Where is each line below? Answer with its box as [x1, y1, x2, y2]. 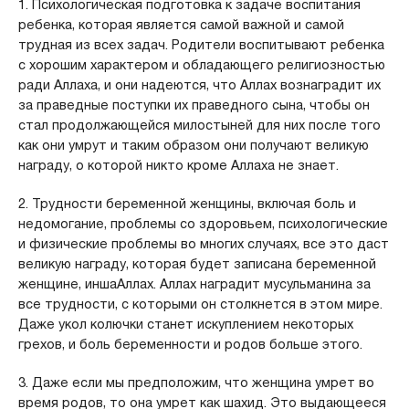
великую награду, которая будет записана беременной [17, 256, 376, 272]
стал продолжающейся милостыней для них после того [17, 117, 381, 133]
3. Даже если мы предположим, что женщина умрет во [17, 374, 374, 391]
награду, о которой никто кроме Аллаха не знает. [17, 157, 339, 173]
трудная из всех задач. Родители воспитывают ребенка [17, 37, 384, 53]
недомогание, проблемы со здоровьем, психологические [17, 215, 388, 232]
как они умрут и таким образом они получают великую [17, 137, 369, 153]
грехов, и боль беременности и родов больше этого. [17, 336, 362, 352]
